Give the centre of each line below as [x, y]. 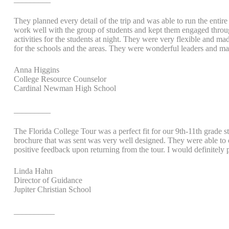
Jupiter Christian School [52, 189]
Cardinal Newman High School [65, 88]
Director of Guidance [48, 180]
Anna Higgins [37, 70]
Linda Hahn [33, 171]
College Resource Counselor [60, 79]
